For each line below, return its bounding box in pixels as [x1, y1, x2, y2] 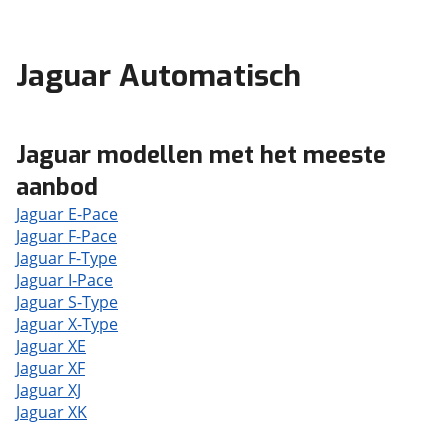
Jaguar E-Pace [16, 203, 118, 225]
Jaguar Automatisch [16, 56, 301, 96]
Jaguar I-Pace [16, 269, 113, 291]
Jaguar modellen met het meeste [16, 139, 386, 171]
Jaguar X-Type [16, 313, 118, 335]
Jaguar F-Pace [16, 225, 117, 247]
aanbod [16, 171, 98, 203]
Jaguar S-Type [16, 291, 118, 313]
